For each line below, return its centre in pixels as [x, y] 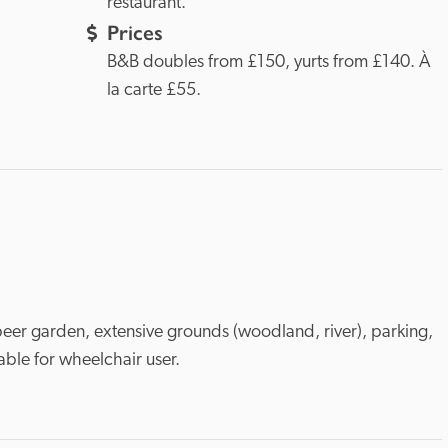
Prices [134, 33]
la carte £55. [153, 90]
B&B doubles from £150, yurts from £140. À [268, 62]
